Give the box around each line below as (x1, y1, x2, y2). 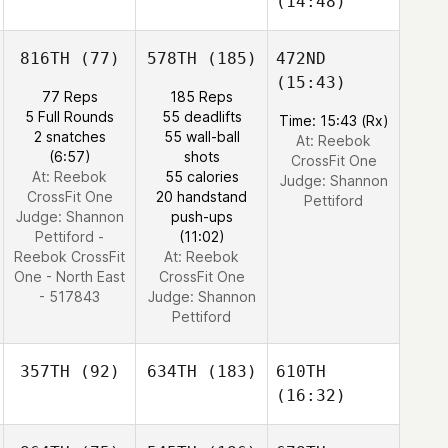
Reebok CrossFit (14, 248, 125, 265)
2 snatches (33, 128, 106, 145)
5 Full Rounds (25, 108, 114, 125)
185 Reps (170, 88, 233, 105)
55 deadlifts (161, 108, 242, 125)
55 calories (164, 168, 239, 185)
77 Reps (41, 88, 98, 105)
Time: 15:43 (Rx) (278, 112, 389, 129)
